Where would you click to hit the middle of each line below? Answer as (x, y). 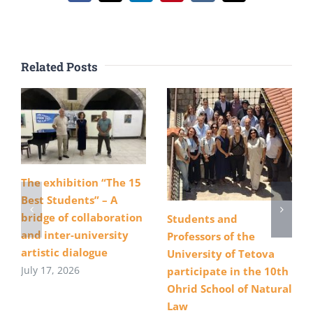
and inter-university (75, 234)
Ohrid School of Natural (230, 288)
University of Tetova (221, 253)
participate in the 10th (228, 271)
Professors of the (211, 236)
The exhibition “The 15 (81, 182)
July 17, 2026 (50, 270)
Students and (202, 218)
